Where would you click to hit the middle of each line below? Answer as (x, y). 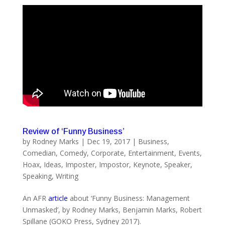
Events (189, 153)
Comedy (73, 153)
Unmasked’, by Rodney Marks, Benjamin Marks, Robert (112, 209)
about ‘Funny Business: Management (129, 198)
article (58, 198)
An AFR (35, 198)
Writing (67, 176)
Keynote (146, 164)
